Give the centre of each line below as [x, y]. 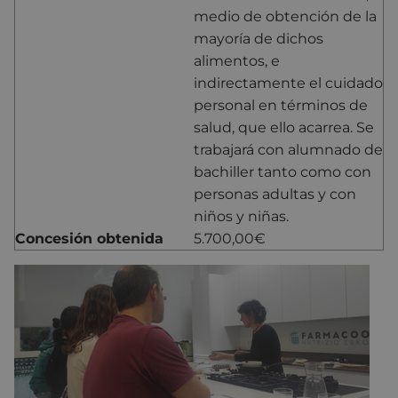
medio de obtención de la [285, 16]
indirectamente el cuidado [288, 83]
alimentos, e [237, 60]
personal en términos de [281, 105]
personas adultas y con [275, 194]
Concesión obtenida [89, 238]
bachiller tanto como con [283, 171]
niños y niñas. [241, 216]
